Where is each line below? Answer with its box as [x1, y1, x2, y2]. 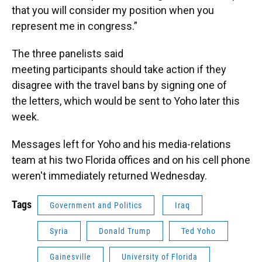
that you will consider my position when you [12, 4, 214, 16]
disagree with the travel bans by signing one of [12, 79, 227, 91]
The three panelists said [12, 47, 123, 60]
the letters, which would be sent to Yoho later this [12, 95, 240, 107]
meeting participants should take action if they [12, 63, 226, 75]
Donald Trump [99, 226, 151, 236]
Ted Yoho [181, 226, 216, 236]
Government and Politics [50, 201, 142, 210]
